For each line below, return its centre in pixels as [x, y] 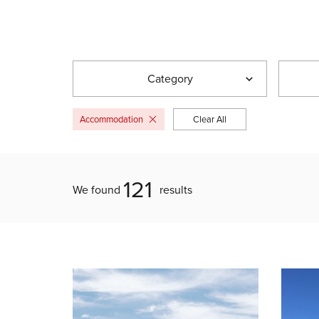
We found [98, 189]
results [175, 189]
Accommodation [112, 119]
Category [170, 78]
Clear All [210, 119]
